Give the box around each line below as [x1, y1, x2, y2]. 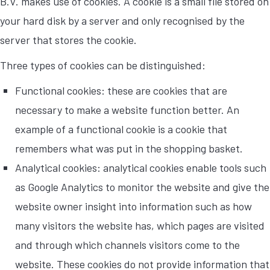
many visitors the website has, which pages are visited [15, 219, 265, 232]
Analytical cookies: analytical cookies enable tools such [15, 161, 266, 174]
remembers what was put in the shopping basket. [15, 142, 243, 155]
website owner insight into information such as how [15, 199, 252, 213]
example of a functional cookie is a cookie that [15, 122, 227, 136]
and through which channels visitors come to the [15, 238, 240, 251]
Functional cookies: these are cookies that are [15, 84, 227, 97]
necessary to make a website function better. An [15, 103, 239, 116]
